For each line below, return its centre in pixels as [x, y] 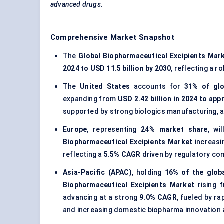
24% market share [174, 130]
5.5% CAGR [122, 155]
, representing [114, 130]
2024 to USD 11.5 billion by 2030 [117, 69]
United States [105, 87]
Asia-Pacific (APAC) [97, 173]
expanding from [90, 99]
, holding [148, 173]
